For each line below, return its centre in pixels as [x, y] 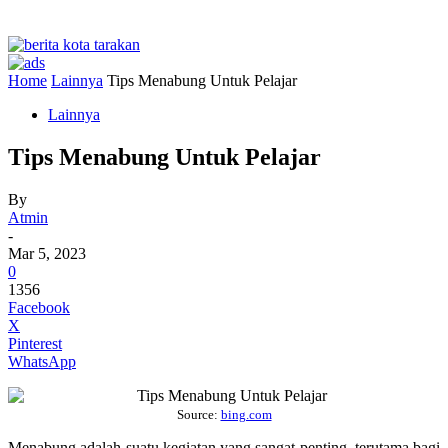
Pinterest [35, 343]
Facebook [39, 307]
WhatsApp [42, 361]
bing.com [246, 414]
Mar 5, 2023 [47, 253]
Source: [198, 414]
